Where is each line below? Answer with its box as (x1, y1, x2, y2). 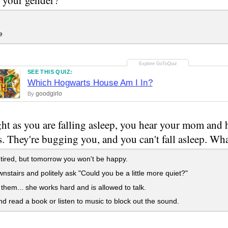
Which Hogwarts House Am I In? (27, 78, 153, 88)
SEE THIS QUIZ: (27, 69, 73, 75)
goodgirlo (35, 90, 62, 98)
